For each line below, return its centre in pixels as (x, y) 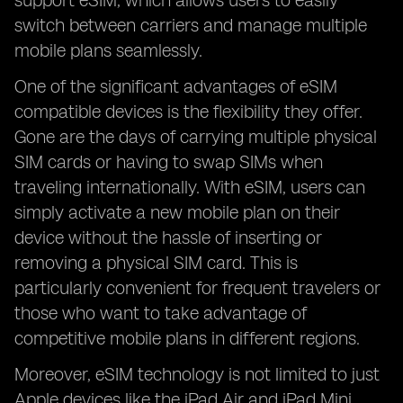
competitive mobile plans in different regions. (187, 338)
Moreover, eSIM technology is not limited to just (197, 374)
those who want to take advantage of (161, 313)
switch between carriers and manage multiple (191, 25)
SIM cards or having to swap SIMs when (169, 162)
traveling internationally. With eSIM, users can (190, 187)
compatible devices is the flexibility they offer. (188, 112)
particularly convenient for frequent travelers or (197, 288)
